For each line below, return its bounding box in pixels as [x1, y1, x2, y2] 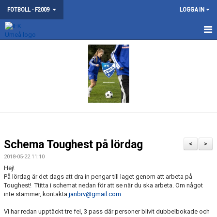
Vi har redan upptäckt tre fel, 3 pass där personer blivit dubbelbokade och [4, 208, 210, 215]
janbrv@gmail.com [69, 190, 121, 198]
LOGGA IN [180, 6, 204, 13]
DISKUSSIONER [6, 45, 49, 52]
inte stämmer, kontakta [4, 190, 69, 198]
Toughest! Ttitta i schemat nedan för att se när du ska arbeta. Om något [4, 182, 203, 189]
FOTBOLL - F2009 [7, 6, 51, 13]
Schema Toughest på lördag [4, 138, 143, 151]
